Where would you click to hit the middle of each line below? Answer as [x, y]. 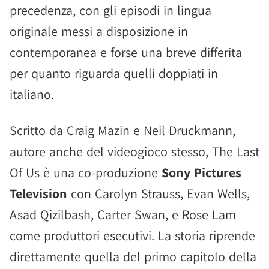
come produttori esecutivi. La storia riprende [132, 235]
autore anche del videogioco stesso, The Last [134, 151]
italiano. [32, 94]
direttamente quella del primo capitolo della [133, 256]
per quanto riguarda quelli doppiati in [114, 73]
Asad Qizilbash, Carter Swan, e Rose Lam [123, 214]
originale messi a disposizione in [99, 31]
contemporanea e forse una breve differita [126, 52]
